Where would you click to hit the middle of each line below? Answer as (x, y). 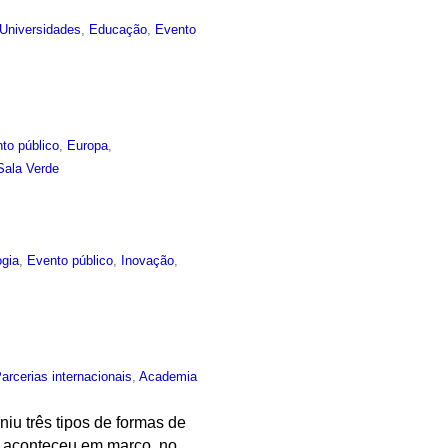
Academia (168, 377)
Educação (118, 29)
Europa (88, 145)
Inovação (148, 261)
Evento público (70, 261)
